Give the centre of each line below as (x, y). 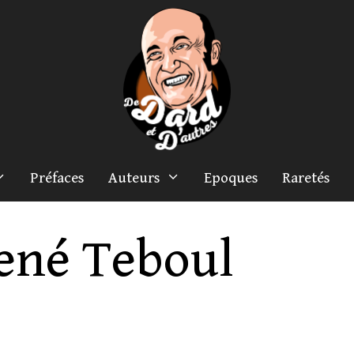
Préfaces (58, 178)
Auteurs (135, 178)
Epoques (232, 178)
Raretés (307, 178)
